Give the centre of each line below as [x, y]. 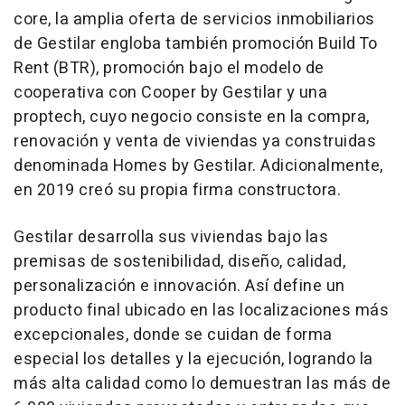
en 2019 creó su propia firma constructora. [177, 191]
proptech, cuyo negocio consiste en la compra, [192, 118]
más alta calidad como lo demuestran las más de [202, 384]
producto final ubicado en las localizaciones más [201, 311]
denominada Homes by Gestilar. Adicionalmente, [198, 166]
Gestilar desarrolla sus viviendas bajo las [171, 238]
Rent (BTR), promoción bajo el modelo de [169, 69]
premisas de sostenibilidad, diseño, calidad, [179, 262]
